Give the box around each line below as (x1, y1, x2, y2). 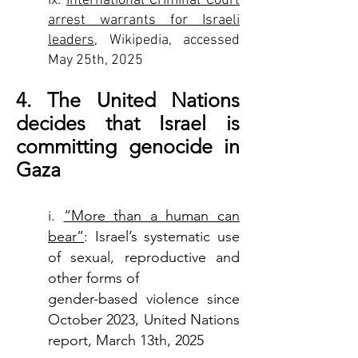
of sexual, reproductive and (48, 249, 240, 266)
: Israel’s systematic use (84, 228, 240, 245)
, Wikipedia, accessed (94, 32, 240, 49)
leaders (48, 32, 94, 49)
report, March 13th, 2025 (48, 332, 204, 349)
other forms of (48, 269, 139, 287)
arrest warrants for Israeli (48, 12, 240, 29)
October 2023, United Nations (48, 311, 240, 328)
